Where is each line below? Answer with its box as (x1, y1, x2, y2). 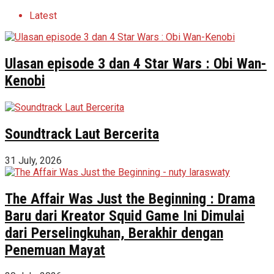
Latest (29, 10, 57, 21)
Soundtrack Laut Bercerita (5, 125, 159, 143)
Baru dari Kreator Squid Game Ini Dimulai (5, 207, 245, 224)
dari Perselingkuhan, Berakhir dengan (5, 224, 223, 242)
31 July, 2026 (5, 154, 62, 166)
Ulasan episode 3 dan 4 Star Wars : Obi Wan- (5, 54, 267, 72)
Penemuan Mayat (5, 241, 105, 259)
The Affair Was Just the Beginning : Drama (5, 190, 255, 207)
